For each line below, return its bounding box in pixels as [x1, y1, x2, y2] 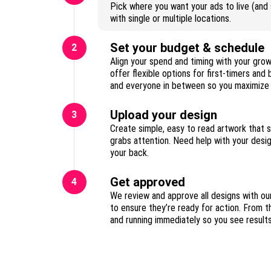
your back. [110, 147, 149, 158]
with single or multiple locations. [110, 13, 231, 24]
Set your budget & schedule [110, 41, 264, 55]
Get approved [110, 175, 185, 189]
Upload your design [110, 108, 217, 122]
